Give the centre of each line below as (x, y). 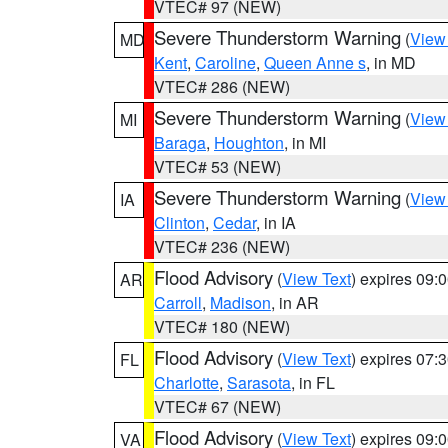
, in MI (305, 142)
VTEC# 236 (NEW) (222, 246)
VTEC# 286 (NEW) (222, 86)
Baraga (180, 142)
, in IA (276, 222)
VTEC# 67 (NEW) (217, 406)
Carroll (178, 302)
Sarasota (259, 382)
